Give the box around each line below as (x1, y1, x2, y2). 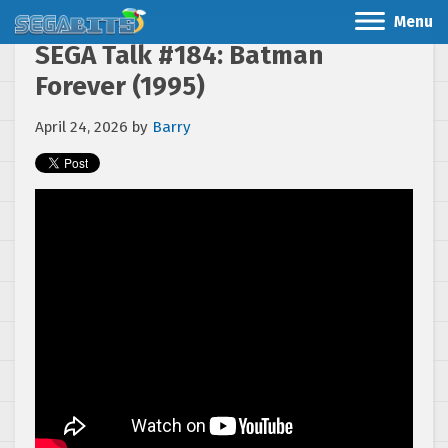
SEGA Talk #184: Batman (35, 40, 323, 71)
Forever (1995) (35, 71, 205, 102)
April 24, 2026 (35, 118, 128, 136)
